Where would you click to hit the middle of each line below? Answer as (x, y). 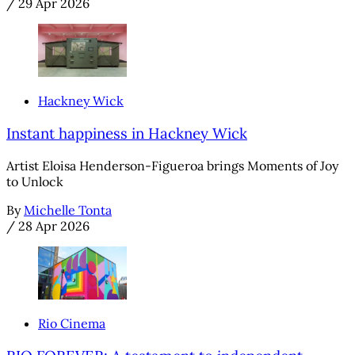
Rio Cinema (72, 323)
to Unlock (35, 181)
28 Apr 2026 (54, 225)
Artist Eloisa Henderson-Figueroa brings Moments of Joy (172, 165)
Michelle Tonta (68, 210)
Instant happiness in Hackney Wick (127, 133)
